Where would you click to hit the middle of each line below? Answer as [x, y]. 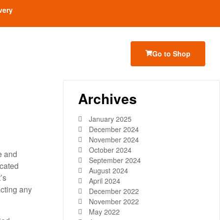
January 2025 [110, 119]
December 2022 [114, 191]
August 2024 [108, 171]
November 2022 [114, 202]
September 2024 [115, 160]
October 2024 [110, 150]
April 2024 [104, 181]
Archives [108, 98]
